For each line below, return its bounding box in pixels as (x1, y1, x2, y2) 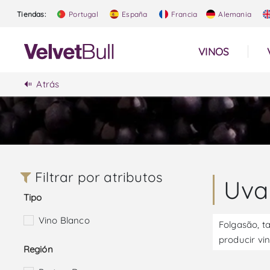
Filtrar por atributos (31, 169, 163, 186)
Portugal (67, 10, 98, 19)
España (120, 10, 148, 19)
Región (23, 243, 53, 256)
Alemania (216, 10, 252, 19)
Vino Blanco (38, 215, 90, 227)
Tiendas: (17, 10, 46, 19)
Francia (169, 10, 198, 19)
